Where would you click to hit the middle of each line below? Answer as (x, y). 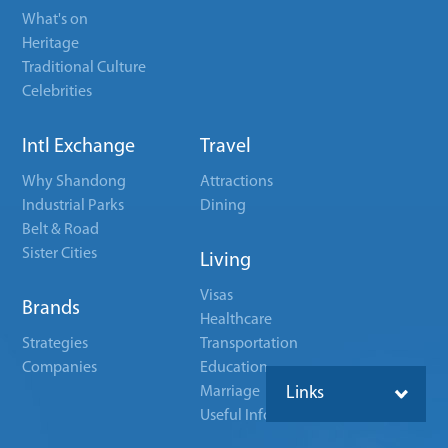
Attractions (237, 182)
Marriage (230, 392)
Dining (223, 206)
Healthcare (236, 320)
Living (226, 261)
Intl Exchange (79, 147)
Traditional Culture (84, 68)
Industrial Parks (73, 206)
